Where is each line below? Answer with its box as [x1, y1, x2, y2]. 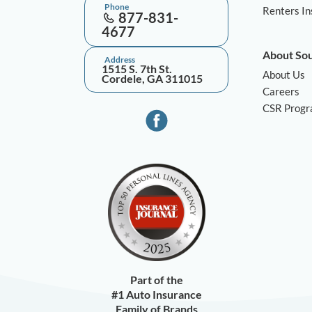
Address [104, 54, 135, 65]
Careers [263, 85, 299, 97]
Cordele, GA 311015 [102, 72, 203, 85]
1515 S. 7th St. [102, 62, 172, 75]
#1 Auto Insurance [111, 288, 202, 301]
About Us [263, 68, 305, 81]
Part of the [130, 273, 183, 286]
